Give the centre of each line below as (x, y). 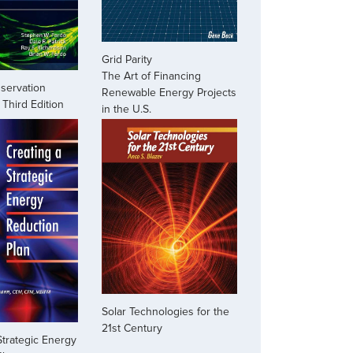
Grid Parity (127, 60)
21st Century (132, 329)
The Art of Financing (152, 76)
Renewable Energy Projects (169, 93)
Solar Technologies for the (166, 312)
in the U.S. (127, 110)
